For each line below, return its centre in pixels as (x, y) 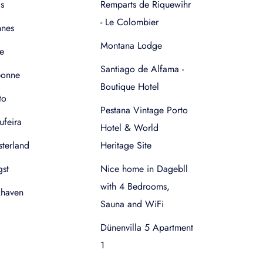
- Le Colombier (129, 22)
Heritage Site (126, 145)
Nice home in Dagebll (144, 169)
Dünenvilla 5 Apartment (147, 227)
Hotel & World (129, 128)
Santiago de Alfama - (142, 69)
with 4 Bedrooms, (135, 186)
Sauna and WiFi (132, 204)
